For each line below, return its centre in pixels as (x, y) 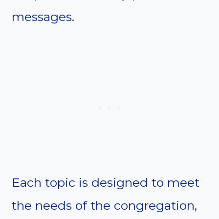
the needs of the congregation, (104, 205)
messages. (43, 16)
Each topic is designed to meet (106, 182)
